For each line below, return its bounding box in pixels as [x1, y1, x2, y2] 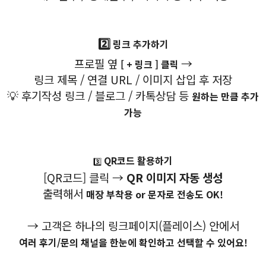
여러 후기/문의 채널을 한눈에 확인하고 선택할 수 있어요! [18, 235, 248, 249]
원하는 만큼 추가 [192, 88, 259, 103]
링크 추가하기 [110, 36, 169, 51]
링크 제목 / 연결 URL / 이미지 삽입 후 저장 [34, 71, 232, 87]
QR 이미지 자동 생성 [126, 169, 223, 185]
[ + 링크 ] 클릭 [120, 56, 181, 71]
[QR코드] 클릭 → [43, 169, 126, 185]
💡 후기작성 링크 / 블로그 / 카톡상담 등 [7, 87, 192, 103]
